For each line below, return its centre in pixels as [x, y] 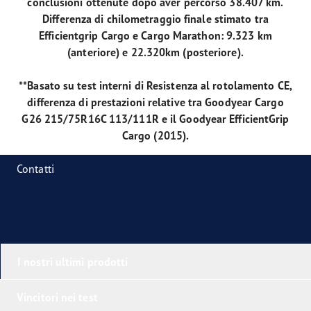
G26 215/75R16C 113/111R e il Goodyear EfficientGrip [155, 119]
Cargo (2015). [155, 136]
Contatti [35, 169]
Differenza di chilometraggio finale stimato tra [155, 19]
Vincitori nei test [57, 297]
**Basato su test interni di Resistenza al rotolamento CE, [155, 86]
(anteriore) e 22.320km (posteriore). [155, 52]
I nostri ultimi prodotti [73, 262]
